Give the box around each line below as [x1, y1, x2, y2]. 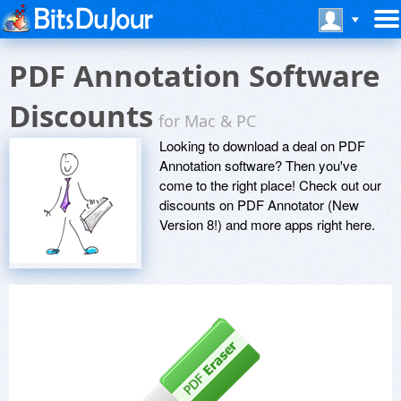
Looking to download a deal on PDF [159, 136, 365, 155]
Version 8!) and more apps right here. [159, 215, 375, 234]
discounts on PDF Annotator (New [159, 195, 359, 214]
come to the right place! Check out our [159, 175, 381, 194]
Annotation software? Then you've [159, 156, 357, 175]
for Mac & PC [158, 110, 257, 132]
